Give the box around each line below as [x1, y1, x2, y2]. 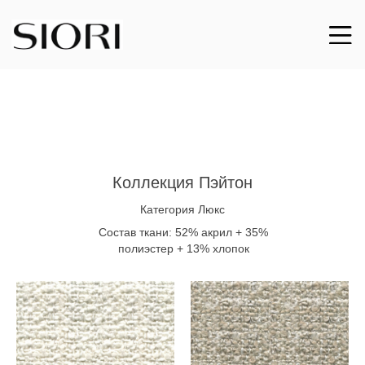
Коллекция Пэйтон [112, 174, 253, 191]
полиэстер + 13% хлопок [117, 242, 249, 255]
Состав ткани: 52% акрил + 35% [99, 226, 268, 239]
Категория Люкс [140, 203, 225, 216]
